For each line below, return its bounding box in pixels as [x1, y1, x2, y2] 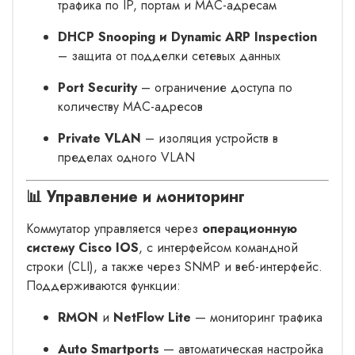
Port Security [58, 78, 137, 97]
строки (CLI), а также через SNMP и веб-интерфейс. [26, 257, 323, 276]
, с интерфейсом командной [139, 238, 298, 257]
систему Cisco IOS [26, 238, 139, 257]
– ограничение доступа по [137, 78, 292, 97]
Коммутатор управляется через [26, 219, 202, 238]
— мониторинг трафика [191, 307, 323, 326]
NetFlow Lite [113, 307, 191, 326]
